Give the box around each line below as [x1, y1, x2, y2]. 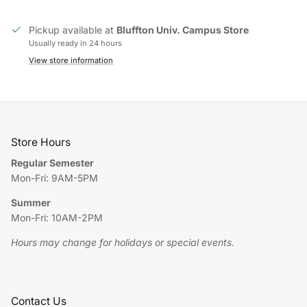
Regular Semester [11, 156, 94, 169]
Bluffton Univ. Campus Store [116, 23, 249, 36]
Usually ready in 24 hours [29, 38, 122, 48]
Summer [11, 196, 51, 208]
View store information [29, 55, 113, 65]
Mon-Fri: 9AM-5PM [11, 171, 98, 184]
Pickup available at [29, 23, 116, 36]
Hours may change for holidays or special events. [11, 236, 234, 248]
